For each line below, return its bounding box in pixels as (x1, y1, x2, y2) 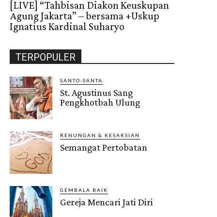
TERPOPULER (15, 51, 76, 63)
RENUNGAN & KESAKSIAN (60, 132, 140, 139)
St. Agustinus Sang (60, 87, 133, 98)
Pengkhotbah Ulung (60, 96, 140, 108)
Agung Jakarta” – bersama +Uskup (10, 9, 159, 22)
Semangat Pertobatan (60, 142, 148, 153)
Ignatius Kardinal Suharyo (10, 20, 124, 32)
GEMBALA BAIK (60, 187, 108, 193)
